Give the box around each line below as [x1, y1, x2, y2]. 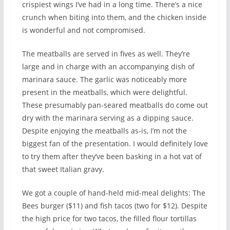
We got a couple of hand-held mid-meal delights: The [22, 188, 205, 198]
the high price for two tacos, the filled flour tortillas [22, 214, 197, 224]
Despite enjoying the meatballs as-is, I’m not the [22, 126, 187, 136]
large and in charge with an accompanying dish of [22, 62, 195, 72]
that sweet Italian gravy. [22, 164, 104, 175]
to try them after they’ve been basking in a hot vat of [22, 151, 202, 162]
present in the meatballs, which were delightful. [22, 87, 187, 98]
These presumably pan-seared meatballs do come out [22, 100, 208, 110]
